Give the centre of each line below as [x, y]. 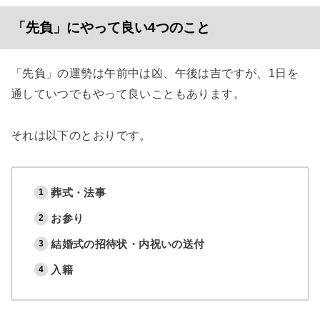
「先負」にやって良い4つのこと [111, 28]
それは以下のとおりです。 [81, 135]
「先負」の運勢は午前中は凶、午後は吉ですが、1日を [155, 73]
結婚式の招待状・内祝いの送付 [128, 244]
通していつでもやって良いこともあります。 [128, 94]
